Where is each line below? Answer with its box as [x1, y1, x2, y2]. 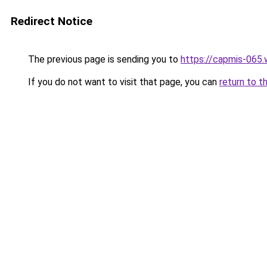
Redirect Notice [11, 14, 92, 28]
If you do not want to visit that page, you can [26, 76, 219, 88]
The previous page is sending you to [26, 54, 181, 65]
